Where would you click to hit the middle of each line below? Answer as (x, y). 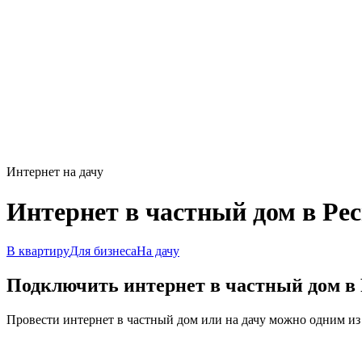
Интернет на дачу (55, 172)
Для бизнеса (103, 251)
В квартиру (38, 251)
